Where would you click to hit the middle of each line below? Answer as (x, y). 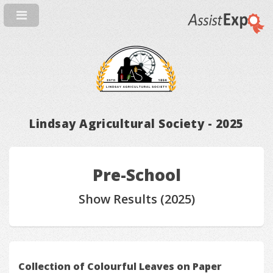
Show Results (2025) (136, 199)
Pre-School (136, 175)
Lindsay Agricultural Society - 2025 (136, 123)
